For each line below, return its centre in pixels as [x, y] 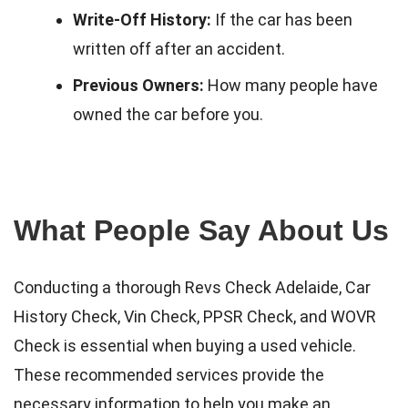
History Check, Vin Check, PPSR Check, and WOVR [195, 316]
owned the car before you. [168, 114]
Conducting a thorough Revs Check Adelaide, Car [192, 287]
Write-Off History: [142, 19]
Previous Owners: [138, 85]
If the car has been [282, 19]
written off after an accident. [179, 48]
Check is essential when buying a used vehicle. [185, 345]
